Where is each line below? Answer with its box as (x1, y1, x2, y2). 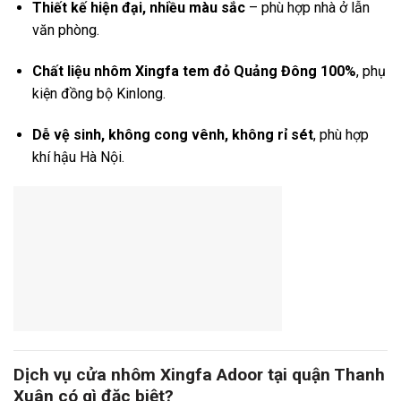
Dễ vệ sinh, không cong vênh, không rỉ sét (31, 125, 313, 143)
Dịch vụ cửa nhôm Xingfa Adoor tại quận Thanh (13, 364, 385, 386)
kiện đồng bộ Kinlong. (31, 84, 166, 102)
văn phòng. (31, 21, 99, 38)
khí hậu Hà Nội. (31, 148, 124, 166)
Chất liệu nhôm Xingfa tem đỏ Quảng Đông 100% (31, 62, 356, 80)
